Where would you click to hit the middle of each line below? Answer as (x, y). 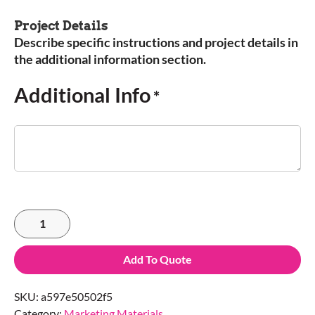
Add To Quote (157, 259)
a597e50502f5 (77, 297)
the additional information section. (110, 59)
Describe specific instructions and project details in (156, 43)
